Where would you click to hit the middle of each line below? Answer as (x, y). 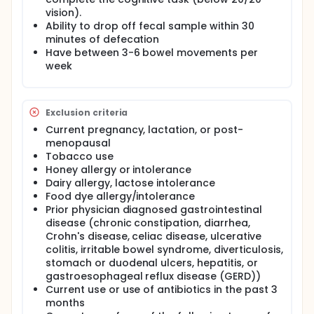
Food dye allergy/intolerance (121, 196)
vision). (63, 13)
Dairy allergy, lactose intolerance (130, 183)
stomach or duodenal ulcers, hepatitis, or (152, 263)
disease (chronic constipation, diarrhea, (148, 223)
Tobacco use (80, 156)
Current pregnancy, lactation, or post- (144, 130)
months (65, 303)
